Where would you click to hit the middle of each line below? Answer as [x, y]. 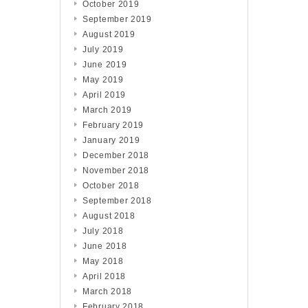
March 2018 [107, 291]
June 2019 [105, 65]
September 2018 [117, 201]
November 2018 [116, 170]
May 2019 [103, 80]
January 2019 [111, 140]
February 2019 [113, 125]
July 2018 [103, 231]
